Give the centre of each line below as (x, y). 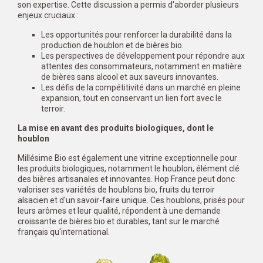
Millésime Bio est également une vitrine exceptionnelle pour (127, 158)
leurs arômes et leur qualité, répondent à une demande (119, 211)
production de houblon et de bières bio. (112, 45)
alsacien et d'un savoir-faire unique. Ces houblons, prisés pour (131, 200)
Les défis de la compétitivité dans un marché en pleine (141, 88)
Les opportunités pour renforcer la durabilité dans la (136, 35)
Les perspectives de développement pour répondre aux (143, 56)
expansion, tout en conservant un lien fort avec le (131, 98)
